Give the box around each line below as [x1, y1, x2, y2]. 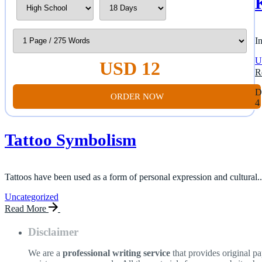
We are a [28, 247, 63, 258]
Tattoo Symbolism [5, 130, 136, 150]
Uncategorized [5, 192, 58, 202]
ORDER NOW [110, 91, 164, 101]
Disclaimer [28, 225, 78, 238]
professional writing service [63, 247, 170, 258]
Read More [5, 204, 49, 214]
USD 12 [99, 57, 160, 79]
